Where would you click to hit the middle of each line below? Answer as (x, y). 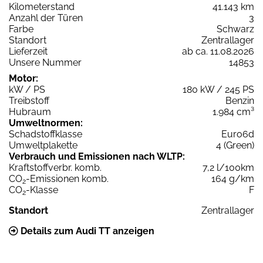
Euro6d (238, 134)
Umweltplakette (43, 145)
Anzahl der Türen (46, 18)
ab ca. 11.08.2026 (218, 51)
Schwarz (235, 29)
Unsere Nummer (45, 62)
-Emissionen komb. (67, 178)
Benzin (240, 100)
